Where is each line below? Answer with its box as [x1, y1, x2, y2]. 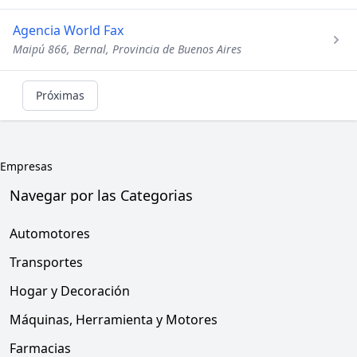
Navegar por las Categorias [10, 186, 193, 205]
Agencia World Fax [13, 22, 124, 39]
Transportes [10, 253, 83, 271]
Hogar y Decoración [10, 282, 130, 300]
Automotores [10, 225, 90, 242]
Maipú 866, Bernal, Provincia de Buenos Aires [13, 41, 241, 57]
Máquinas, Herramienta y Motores [10, 311, 218, 328]
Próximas [36, 88, 84, 103]
